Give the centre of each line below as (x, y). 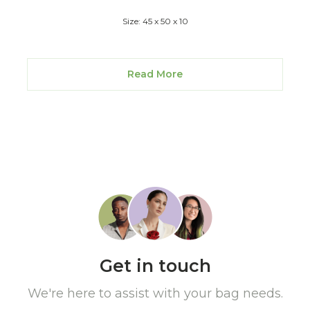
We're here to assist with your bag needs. (155, 293)
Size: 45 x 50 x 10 (155, 21)
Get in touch (155, 265)
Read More (155, 74)
